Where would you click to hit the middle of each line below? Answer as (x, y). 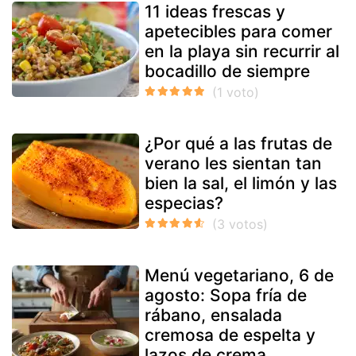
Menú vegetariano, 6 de (239, 275)
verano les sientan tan (233, 163)
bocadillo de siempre (227, 71)
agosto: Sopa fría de (226, 295)
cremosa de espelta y (230, 335)
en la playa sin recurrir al (242, 51)
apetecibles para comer (238, 31)
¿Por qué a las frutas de (238, 143)
